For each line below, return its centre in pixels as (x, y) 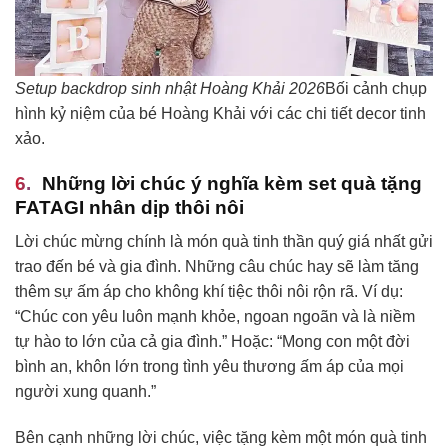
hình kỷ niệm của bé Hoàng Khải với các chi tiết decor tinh (220, 114)
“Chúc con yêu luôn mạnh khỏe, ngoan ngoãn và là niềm (215, 317)
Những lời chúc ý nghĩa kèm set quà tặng (232, 183)
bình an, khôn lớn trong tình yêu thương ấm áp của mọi (209, 367)
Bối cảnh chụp (376, 89)
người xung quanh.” (85, 392)
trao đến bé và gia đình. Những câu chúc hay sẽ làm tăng (217, 267)
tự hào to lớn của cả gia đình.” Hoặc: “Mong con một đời (212, 342)
